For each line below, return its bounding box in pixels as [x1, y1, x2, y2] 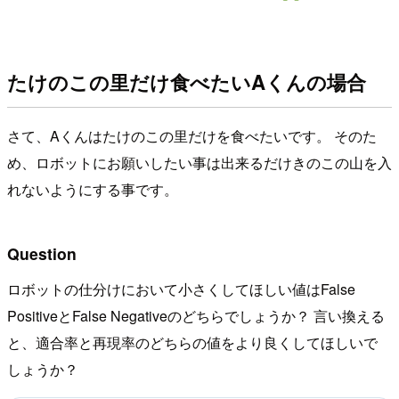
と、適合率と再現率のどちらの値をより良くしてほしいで [7, 331, 378, 353]
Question [7, 241, 77, 265]
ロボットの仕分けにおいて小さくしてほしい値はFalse [7, 278, 355, 299]
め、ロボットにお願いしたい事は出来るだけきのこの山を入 [7, 152, 392, 174]
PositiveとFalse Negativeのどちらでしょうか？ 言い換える [7, 305, 385, 326]
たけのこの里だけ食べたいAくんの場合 [7, 67, 366, 96]
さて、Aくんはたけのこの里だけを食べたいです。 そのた [7, 126, 377, 147]
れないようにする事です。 [7, 179, 178, 200]
